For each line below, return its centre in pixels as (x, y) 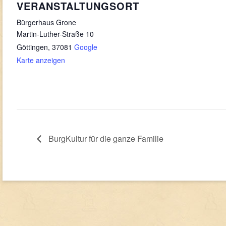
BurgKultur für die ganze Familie (105, 138)
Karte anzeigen (41, 60)
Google (86, 47)
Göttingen (32, 47)
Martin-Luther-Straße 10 (55, 34)
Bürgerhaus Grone (46, 22)
